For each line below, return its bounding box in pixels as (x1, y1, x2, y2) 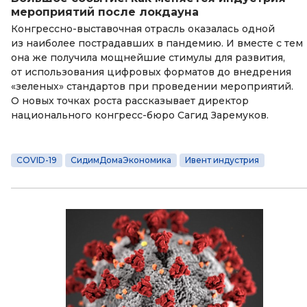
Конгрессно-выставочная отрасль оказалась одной (11, 22, 275, 35)
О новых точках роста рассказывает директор (11, 94, 249, 107)
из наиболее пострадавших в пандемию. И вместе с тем (11, 36, 303, 49)
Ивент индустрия (185, 154, 259, 165)
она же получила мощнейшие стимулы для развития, (11, 51, 285, 64)
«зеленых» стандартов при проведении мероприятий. (11, 79, 293, 93)
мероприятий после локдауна (11, 5, 199, 19)
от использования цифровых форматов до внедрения (11, 65, 291, 78)
